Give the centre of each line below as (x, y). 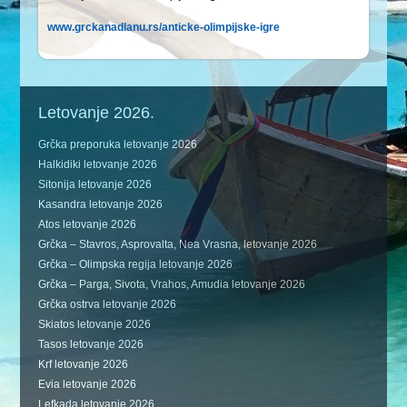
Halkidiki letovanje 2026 (98, 164)
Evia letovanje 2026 (88, 384)
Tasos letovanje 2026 (91, 344)
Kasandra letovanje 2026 (101, 204)
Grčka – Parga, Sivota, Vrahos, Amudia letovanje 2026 (172, 284)
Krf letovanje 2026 (84, 364)
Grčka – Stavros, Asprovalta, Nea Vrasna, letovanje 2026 (178, 244)
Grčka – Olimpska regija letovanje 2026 (136, 264)
